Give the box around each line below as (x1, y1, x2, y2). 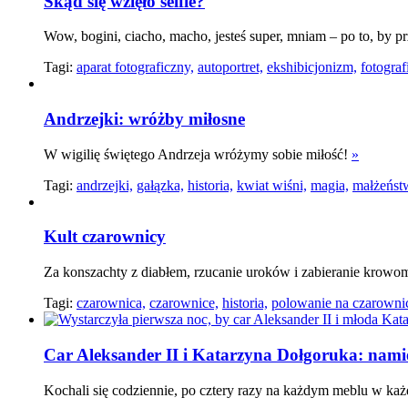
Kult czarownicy (44, 227, 166, 247)
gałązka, (137, 177, 184, 193)
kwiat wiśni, (237, 177, 307, 193)
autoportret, (198, 59, 263, 76)
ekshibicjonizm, (267, 59, 357, 76)
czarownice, (149, 295, 219, 311)
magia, (311, 177, 349, 193)
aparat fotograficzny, (76, 59, 194, 76)
